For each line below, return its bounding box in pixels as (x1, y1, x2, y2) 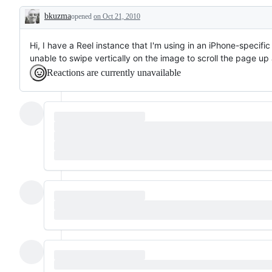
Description (19, 18, 92, 34)
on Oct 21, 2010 (93, 12, 140, 21)
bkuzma (44, 11, 71, 21)
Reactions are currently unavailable (47, 67, 181, 78)
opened (71, 12, 93, 21)
